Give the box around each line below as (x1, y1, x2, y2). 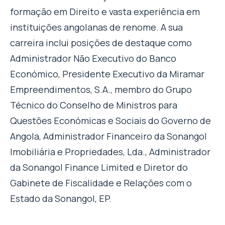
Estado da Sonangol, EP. (10, 192, 111, 205)
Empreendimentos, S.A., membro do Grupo (10, 83, 192, 96)
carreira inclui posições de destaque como (10, 37, 192, 49)
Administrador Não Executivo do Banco (10, 52, 176, 65)
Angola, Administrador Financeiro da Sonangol (10, 130, 207, 143)
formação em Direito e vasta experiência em (10, 6, 200, 18)
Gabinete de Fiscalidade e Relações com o (10, 177, 192, 189)
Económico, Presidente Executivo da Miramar (10, 68, 204, 80)
